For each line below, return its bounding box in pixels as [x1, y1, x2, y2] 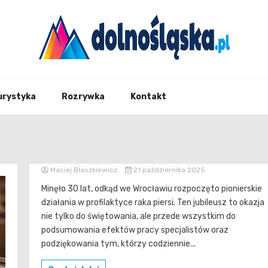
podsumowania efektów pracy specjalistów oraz [41, 225, 229, 235]
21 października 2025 [131, 166, 205, 174]
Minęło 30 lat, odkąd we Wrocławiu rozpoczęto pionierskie [41, 184, 262, 194]
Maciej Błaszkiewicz [48, 166, 119, 174]
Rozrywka [62, 92, 105, 102]
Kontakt [130, 92, 166, 102]
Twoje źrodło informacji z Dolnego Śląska [9, 66, 166, 76]
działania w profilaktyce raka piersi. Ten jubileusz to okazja [41, 197, 264, 208]
